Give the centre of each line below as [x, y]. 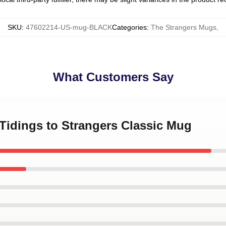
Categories [129, 27]
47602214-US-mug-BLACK [69, 27]
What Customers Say [113, 77]
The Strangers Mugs [184, 27]
